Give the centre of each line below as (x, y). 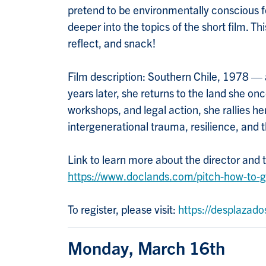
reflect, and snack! (112, 43)
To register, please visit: (123, 209)
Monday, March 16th (148, 248)
